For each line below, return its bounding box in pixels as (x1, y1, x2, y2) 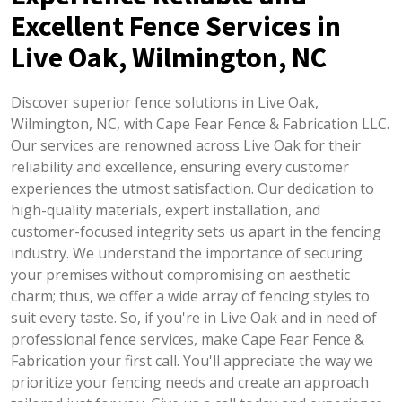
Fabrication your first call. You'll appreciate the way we (10, 351, 373, 371)
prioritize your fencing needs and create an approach (10, 372, 369, 392)
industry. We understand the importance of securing (10, 243, 363, 263)
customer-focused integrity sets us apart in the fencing (10, 222, 381, 241)
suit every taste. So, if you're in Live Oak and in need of (10, 308, 377, 328)
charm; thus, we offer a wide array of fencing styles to (10, 286, 370, 306)
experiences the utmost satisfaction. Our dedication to (10, 179, 374, 198)
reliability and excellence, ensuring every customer (10, 157, 349, 177)
